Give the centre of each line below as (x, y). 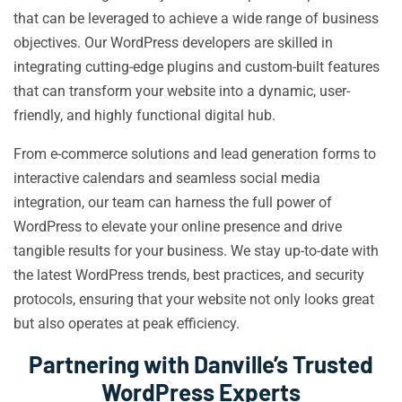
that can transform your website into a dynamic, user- (182, 91)
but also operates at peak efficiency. (127, 323)
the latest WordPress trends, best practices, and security (189, 275)
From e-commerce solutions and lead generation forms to (195, 154)
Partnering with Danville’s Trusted (201, 364)
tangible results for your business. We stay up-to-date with (196, 251)
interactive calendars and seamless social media (167, 178)
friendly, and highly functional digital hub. (144, 115)
